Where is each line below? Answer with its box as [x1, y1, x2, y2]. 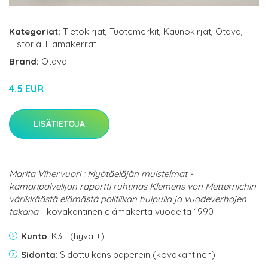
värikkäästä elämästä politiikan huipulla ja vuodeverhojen [9, 193, 246, 205]
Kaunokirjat [163, 26, 211, 38]
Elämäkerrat [45, 38, 96, 50]
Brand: [9, 56, 41, 68]
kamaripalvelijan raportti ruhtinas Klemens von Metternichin [9, 181, 256, 193]
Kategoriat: [9, 26, 60, 38]
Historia [9, 38, 41, 50]
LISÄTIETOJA [33, 118, 85, 130]
